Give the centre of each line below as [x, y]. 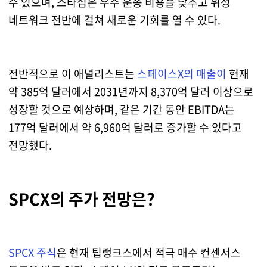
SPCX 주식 [32, 252]
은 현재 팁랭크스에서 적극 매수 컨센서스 [148, 252]
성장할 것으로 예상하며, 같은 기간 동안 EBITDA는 [121, 109]
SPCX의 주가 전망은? [81, 199]
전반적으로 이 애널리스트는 [72, 73]
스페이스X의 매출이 [181, 73]
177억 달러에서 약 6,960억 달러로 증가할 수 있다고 [125, 127]
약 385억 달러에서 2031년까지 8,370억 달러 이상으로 [131, 91]
